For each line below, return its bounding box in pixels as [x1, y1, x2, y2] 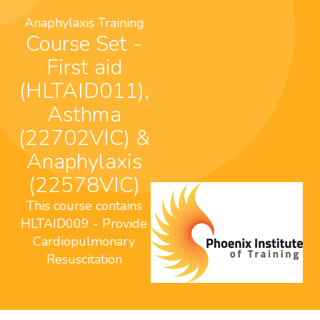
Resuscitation [46, 251, 122, 268]
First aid [46, 53, 122, 82]
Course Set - [26, 29, 39, 59]
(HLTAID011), [19, 76, 149, 106]
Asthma [46, 100, 121, 129]
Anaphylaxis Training [24, 14, 144, 31]
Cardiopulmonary [33, 233, 135, 250]
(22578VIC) [28, 171, 140, 200]
